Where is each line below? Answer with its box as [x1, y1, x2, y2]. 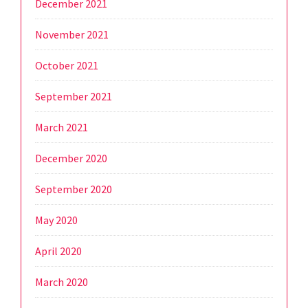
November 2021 [35, 27, 109, 42]
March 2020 [35, 275, 88, 289]
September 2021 [35, 89, 112, 104]
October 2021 [35, 58, 98, 73]
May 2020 [35, 213, 78, 228]
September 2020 [35, 182, 112, 197]
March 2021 [35, 120, 88, 135]
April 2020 [35, 244, 82, 258]
